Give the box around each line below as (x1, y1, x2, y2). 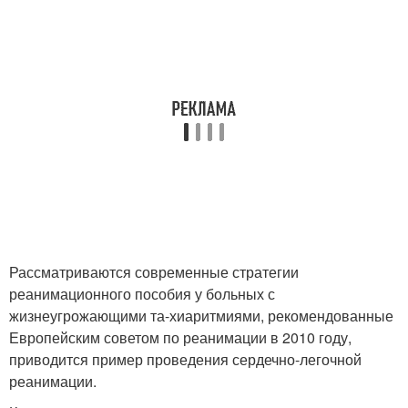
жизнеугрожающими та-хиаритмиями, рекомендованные (9, 305, 393, 326)
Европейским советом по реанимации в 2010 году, (9, 327, 352, 348)
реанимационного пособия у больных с (9, 283, 275, 304)
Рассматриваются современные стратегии (9, 261, 299, 282)
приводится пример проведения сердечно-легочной (9, 349, 362, 370)
